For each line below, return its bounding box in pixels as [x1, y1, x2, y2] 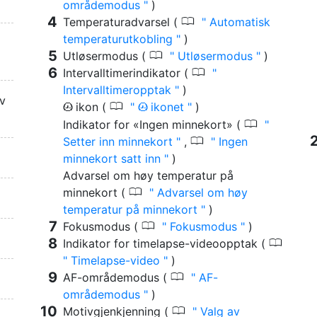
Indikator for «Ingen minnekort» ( [63, 117, 244, 132]
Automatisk [206, 15, 270, 30]
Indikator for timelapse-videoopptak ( [63, 236, 269, 251]
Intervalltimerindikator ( [63, 66, 192, 81]
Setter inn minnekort [63, 134, 176, 149]
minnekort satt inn [63, 151, 164, 166]
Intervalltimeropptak [63, 83, 175, 98]
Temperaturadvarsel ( [63, 15, 181, 30]
